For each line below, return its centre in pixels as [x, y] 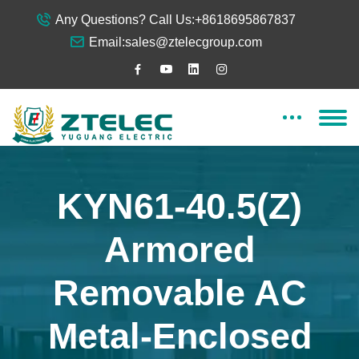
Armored [179, 250]
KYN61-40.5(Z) [179, 206]
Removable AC [179, 293]
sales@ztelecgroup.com [193, 42]
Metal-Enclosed [179, 336]
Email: [107, 42]
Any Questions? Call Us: [125, 20]
